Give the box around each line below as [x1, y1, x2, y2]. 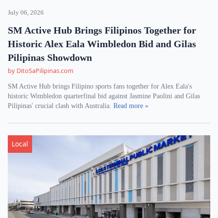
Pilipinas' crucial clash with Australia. [8, 102, 113, 109]
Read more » [113, 102, 148, 109]
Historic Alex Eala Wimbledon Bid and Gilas [8, 38, 196, 49]
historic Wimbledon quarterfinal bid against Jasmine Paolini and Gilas [8, 92, 200, 100]
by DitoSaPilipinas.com [8, 66, 73, 75]
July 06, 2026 [8, 9, 44, 16]
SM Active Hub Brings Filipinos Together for [8, 25, 196, 36]
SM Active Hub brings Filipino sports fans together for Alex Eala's [8, 83, 192, 90]
